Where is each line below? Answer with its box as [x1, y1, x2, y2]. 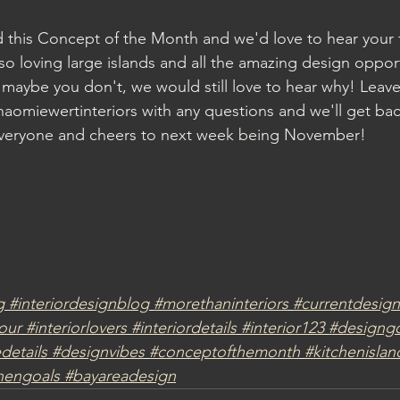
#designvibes [52, 342, 145, 362]
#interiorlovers [26, 318, 127, 337]
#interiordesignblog [9, 294, 149, 313]
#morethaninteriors [154, 294, 288, 313]
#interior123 [241, 318, 324, 337]
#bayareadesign [64, 366, 176, 386]
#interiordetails [131, 318, 237, 337]
